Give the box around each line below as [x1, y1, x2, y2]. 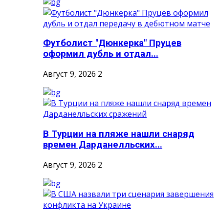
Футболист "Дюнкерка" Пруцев [43, 38, 181, 49]
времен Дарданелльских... [43, 139, 162, 150]
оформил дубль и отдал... [43, 48, 158, 60]
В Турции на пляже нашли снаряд [43, 128, 195, 139]
